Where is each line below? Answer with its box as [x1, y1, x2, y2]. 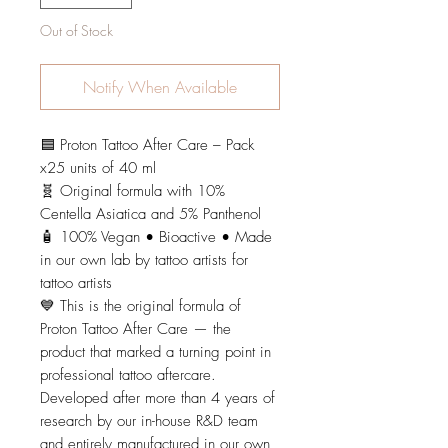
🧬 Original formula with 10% [40, 181, 225, 202]
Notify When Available [83, 76, 237, 99]
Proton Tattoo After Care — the [40, 319, 231, 340]
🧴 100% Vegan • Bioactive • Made [40, 227, 272, 248]
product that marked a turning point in [40, 342, 271, 363]
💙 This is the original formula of [40, 296, 241, 317]
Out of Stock [40, 21, 113, 41]
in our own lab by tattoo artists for [40, 250, 248, 271]
